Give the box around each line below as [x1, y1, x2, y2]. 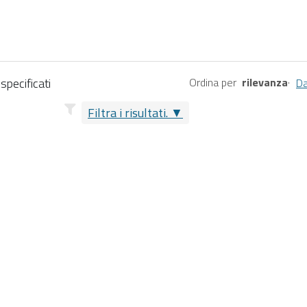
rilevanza [242, 73, 288, 90]
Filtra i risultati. [88, 103, 168, 122]
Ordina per [189, 73, 236, 90]
